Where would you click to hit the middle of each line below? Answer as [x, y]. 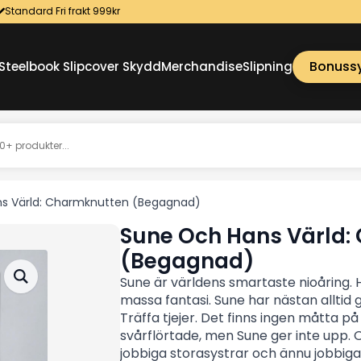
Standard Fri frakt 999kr [62, 11]
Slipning [268, 67]
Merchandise [202, 67]
